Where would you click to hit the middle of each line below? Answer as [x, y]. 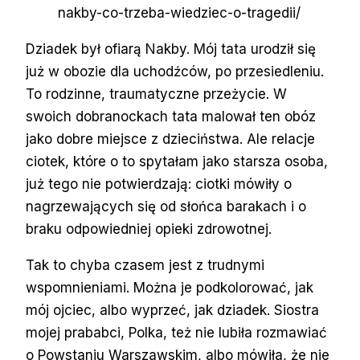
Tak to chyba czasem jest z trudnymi [145, 265]
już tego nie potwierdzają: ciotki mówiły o [159, 184]
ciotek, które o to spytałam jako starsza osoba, [177, 161]
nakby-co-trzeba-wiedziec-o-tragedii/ [179, 12]
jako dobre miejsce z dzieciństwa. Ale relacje [170, 139]
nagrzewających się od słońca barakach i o [166, 206]
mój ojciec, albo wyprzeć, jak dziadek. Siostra [172, 310]
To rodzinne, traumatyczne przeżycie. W [156, 94]
